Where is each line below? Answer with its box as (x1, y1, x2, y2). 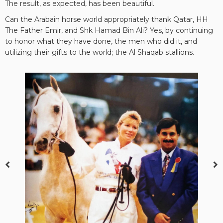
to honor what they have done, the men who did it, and (5, 37, 197, 46)
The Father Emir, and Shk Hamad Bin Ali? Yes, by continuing (5, 26, 213, 35)
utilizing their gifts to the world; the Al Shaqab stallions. (5, 48, 194, 57)
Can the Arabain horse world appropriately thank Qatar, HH (5, 15, 208, 24)
